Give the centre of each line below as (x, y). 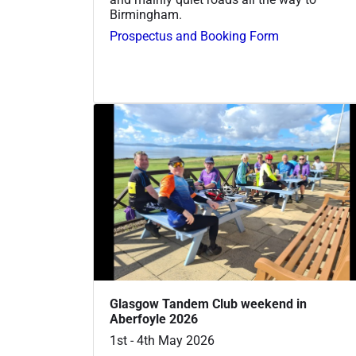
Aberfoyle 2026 (154, 319)
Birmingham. (146, 14)
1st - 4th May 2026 (162, 341)
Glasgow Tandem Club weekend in (208, 304)
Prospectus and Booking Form (194, 36)
